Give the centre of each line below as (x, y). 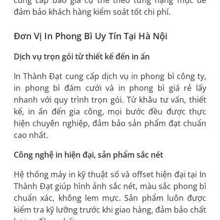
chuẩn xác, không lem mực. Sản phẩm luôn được (110, 198)
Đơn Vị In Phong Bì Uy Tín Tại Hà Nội (91, 36)
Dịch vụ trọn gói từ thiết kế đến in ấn (82, 56)
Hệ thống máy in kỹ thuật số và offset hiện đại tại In (110, 174)
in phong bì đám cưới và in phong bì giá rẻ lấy (110, 88)
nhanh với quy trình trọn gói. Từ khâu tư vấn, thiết (110, 99)
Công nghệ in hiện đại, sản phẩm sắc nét (88, 154)
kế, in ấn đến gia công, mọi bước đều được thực (110, 111)
